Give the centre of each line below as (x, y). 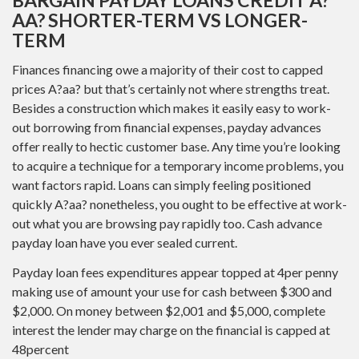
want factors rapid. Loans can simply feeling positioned (161, 185)
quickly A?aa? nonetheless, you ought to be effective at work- (179, 204)
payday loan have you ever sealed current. (125, 243)
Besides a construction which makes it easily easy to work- (171, 108)
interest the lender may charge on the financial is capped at (171, 329)
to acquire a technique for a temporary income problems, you (178, 166)
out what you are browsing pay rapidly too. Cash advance (167, 224)
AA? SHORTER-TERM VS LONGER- (160, 20)
